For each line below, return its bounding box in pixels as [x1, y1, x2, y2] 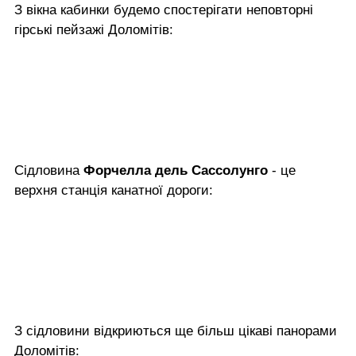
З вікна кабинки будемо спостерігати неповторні [14, 2, 313, 17]
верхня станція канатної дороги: [14, 182, 213, 198]
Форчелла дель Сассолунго [83, 162, 268, 178]
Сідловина [14, 162, 83, 178]
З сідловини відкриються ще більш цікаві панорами [14, 323, 337, 339]
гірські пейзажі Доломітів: [14, 21, 173, 37]
